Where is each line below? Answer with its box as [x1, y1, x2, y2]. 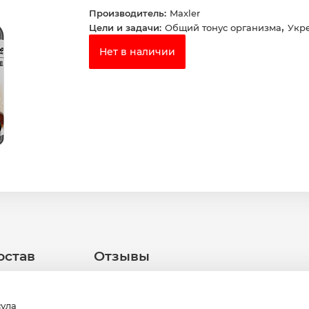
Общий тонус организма [165, 22, 281, 34]
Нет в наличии [99, 46, 175, 59]
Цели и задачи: [89, 22, 161, 34]
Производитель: [89, 8, 166, 19]
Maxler [170, 8, 200, 19]
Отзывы [94, 248, 153, 265]
